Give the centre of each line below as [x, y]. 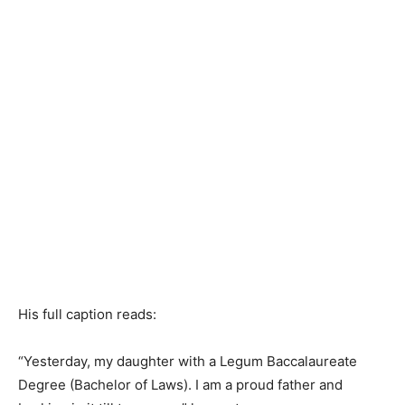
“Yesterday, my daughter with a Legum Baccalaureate [188, 361]
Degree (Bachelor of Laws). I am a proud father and [180, 384]
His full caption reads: [87, 314]
